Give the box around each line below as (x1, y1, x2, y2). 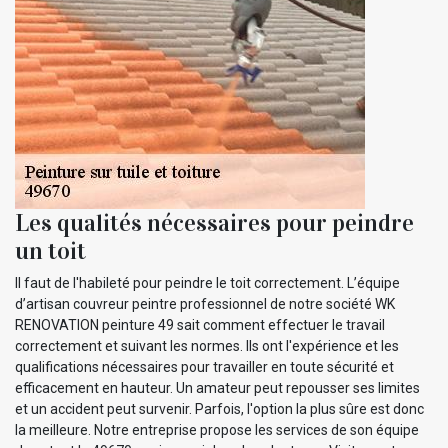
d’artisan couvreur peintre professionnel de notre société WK (15, 295, 395, 312)
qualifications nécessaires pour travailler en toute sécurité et (15, 358, 394, 375)
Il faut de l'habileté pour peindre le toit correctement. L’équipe (15, 274, 400, 291)
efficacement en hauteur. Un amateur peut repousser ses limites (15, 379, 420, 396)
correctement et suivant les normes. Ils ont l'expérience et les (15, 337, 399, 354)
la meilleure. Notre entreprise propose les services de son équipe (15, 421, 419, 438)
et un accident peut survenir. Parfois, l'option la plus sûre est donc (15, 400, 424, 417)
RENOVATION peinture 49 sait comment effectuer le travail (15, 316, 385, 333)
